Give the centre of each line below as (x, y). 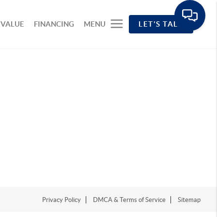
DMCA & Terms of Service (130, 200)
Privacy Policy (62, 200)
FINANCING (54, 24)
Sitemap (189, 200)
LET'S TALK (161, 24)
